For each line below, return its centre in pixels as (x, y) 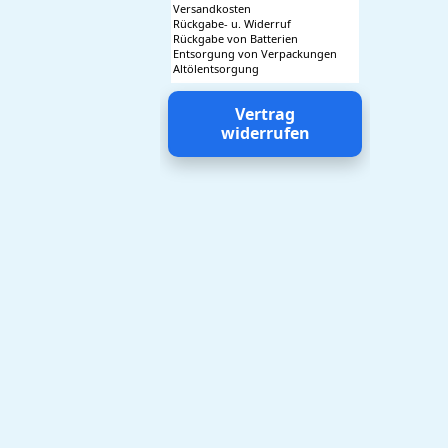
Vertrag (265, 114)
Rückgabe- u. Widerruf (232, 23)
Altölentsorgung (216, 68)
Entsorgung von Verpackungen (255, 53)
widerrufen (265, 133)
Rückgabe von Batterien (235, 38)
